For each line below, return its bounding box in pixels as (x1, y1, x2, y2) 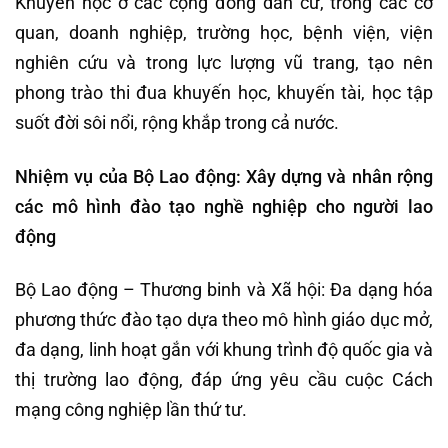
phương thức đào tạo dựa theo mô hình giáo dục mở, (15, 308, 433, 330)
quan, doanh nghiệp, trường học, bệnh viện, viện (15, 22, 433, 44)
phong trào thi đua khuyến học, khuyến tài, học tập (15, 82, 433, 104)
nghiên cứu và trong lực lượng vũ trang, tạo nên (15, 52, 433, 74)
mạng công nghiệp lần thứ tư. (15, 398, 247, 420)
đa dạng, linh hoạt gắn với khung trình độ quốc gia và (15, 338, 433, 360)
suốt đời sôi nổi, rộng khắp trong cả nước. (15, 112, 339, 134)
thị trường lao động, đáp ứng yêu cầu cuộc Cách (15, 368, 433, 390)
